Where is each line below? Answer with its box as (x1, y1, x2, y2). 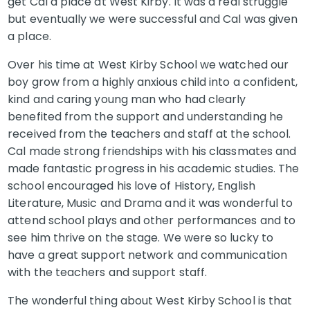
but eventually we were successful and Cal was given (8, 11, 298, 27)
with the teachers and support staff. (8, 264, 208, 280)
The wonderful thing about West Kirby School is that (8, 293, 293, 309)
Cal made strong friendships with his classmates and (8, 143, 297, 159)
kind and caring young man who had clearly (8, 91, 246, 107)
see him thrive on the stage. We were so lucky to (8, 230, 274, 246)
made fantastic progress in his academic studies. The (8, 161, 300, 176)
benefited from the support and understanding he (8, 109, 283, 125)
